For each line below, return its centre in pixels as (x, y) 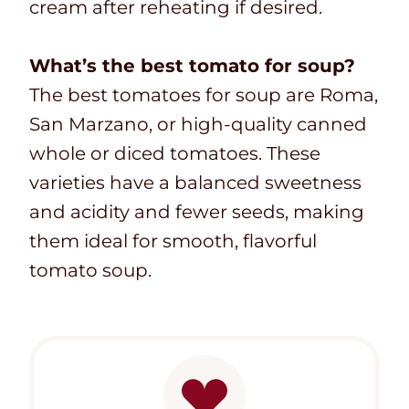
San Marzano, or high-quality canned (198, 125)
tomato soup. (90, 271)
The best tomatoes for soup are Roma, (204, 95)
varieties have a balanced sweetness (195, 183)
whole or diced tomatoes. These (175, 154)
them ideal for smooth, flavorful (173, 241)
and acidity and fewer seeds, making (197, 212)
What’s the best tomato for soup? (192, 66)
